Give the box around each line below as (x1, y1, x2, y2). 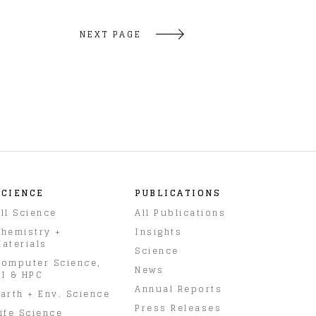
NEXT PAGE (79, 26, 142, 42)
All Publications (135, 205, 226, 220)
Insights (135, 224, 182, 239)
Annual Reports (135, 281, 222, 296)
